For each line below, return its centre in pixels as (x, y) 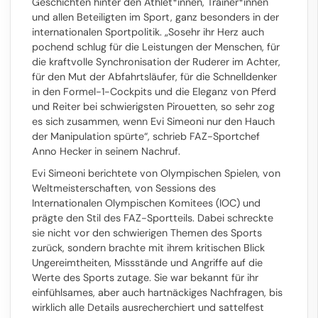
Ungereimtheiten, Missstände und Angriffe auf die (147, 263)
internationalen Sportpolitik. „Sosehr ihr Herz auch (148, 32)
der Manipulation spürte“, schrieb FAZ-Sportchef (146, 136)
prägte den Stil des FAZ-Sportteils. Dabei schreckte (153, 218)
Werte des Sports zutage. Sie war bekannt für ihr (145, 278)
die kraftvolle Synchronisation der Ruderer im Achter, (156, 62)
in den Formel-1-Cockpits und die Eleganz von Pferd (154, 92)
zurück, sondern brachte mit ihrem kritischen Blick (148, 248)
